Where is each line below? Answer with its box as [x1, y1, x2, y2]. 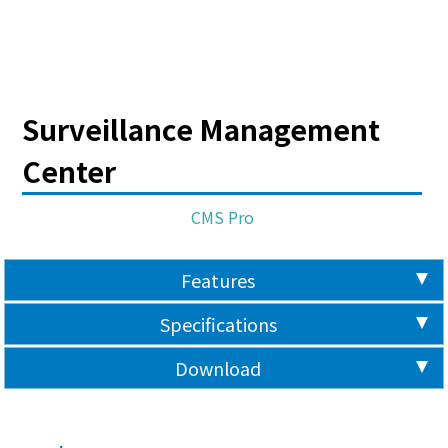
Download [175, 355, 261, 382]
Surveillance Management [22, 109, 381, 150]
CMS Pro [190, 205, 254, 230]
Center [22, 151, 117, 192]
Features [181, 267, 255, 294]
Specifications [159, 311, 277, 338]
